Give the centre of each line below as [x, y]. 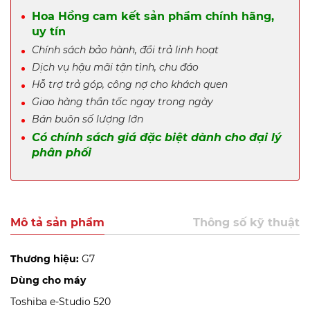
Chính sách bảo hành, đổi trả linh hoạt [129, 50]
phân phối [62, 153]
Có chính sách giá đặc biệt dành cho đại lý [157, 138]
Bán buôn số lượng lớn [88, 119]
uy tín [49, 32]
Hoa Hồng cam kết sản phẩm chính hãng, [153, 17]
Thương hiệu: [46, 259]
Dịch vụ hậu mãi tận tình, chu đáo [115, 67]
